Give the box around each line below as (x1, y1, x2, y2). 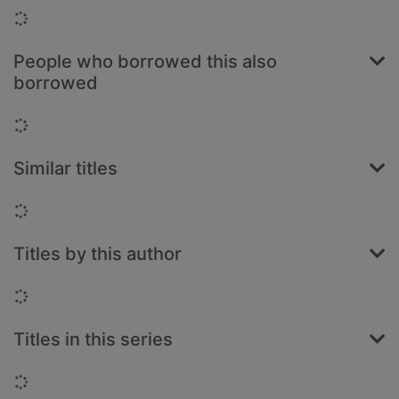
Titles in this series (13, 329, 173, 351)
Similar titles (13, 158, 118, 180)
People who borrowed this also (13, 51, 277, 73)
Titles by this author (13, 243, 182, 265)
